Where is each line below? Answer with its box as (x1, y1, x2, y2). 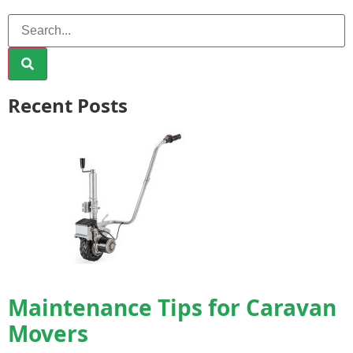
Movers (8, 318, 88, 348)
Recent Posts (8, 91, 128, 118)
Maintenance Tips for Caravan (8, 292, 336, 322)
